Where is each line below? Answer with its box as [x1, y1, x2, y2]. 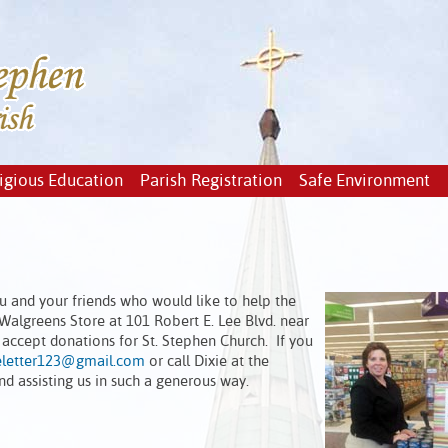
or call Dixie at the [145, 354, 269, 369]
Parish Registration [139, 173, 282, 190]
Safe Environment [298, 173, 430, 190]
